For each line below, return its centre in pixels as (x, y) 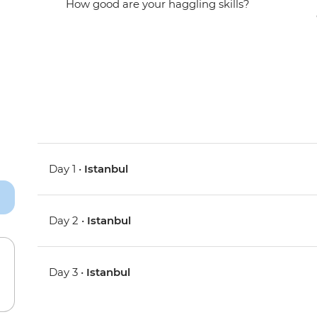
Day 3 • (68, 272)
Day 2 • (68, 221)
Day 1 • (67, 169)
